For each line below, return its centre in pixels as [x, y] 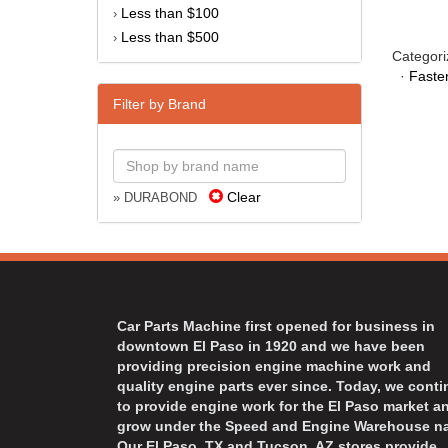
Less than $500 [170, 36]
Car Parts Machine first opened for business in [276, 325]
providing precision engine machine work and [274, 365]
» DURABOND [161, 197]
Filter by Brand [159, 103]
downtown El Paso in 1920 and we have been [271, 345]
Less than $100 [170, 12]
